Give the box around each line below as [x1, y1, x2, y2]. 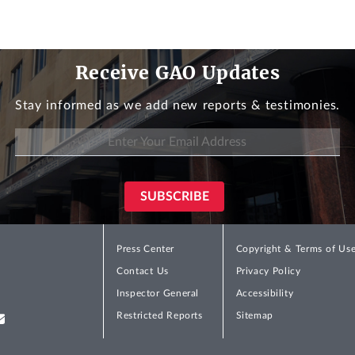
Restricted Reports [116, 311, 203, 321]
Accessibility [235, 288, 294, 299]
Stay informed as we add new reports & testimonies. [14, 99, 341, 113]
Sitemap [235, 311, 273, 321]
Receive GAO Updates [74, 60, 281, 84]
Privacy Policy [235, 266, 301, 277]
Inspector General [116, 288, 199, 299]
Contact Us [116, 266, 169, 277]
